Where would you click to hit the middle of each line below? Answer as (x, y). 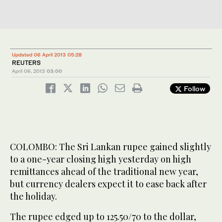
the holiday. (33, 196)
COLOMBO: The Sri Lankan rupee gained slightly (111, 147)
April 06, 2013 (28, 71)
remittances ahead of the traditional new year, (104, 172)
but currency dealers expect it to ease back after (108, 184)
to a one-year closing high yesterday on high (101, 159)
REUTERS (26, 63)
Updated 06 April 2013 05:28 (47, 55)
